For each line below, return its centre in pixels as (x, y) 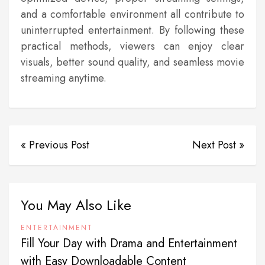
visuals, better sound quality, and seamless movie (132, 62)
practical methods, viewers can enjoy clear (132, 46)
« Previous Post (55, 145)
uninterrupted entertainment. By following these (132, 30)
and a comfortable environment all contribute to (132, 14)
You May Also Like (76, 205)
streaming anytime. (64, 78)
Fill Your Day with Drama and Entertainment (129, 244)
